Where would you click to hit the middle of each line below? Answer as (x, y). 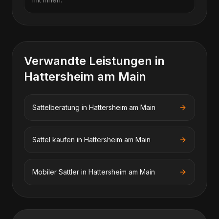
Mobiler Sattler (56, 172)
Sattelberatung (56, 107)
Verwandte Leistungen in (94, 61)
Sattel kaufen (54, 140)
